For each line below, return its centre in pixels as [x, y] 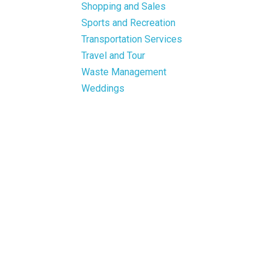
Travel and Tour [114, 55]
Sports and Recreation [129, 22]
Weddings [103, 88]
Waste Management [124, 72]
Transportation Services [132, 39]
